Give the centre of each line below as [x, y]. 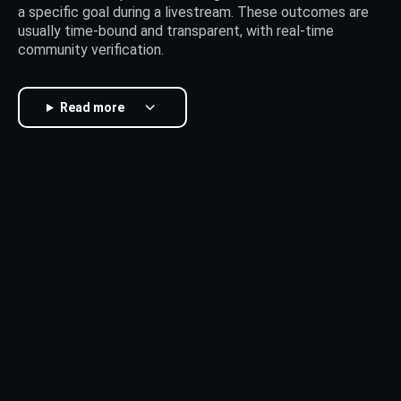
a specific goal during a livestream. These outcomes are [193, 13]
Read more [92, 108]
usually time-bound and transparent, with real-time [176, 31]
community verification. [91, 50]
